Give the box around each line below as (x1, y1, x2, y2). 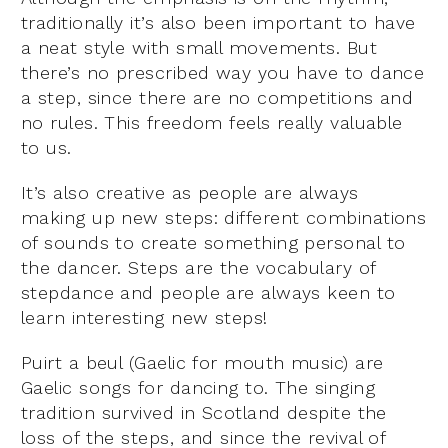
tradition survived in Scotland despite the (21, 401, 387, 423)
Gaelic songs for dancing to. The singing (21, 376, 376, 398)
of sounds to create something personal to (21, 231, 406, 253)
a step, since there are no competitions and (21, 86, 414, 108)
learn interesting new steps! (21, 306, 268, 328)
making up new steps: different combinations (21, 206, 427, 228)
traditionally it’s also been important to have (21, 11, 416, 33)
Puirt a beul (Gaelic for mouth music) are (21, 351, 384, 373)
